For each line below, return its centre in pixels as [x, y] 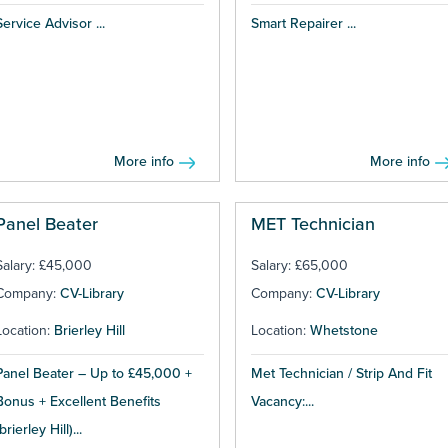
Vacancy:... [282, 402]
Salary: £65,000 [299, 266]
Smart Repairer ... [303, 24]
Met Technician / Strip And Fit [341, 374]
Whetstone [343, 331]
